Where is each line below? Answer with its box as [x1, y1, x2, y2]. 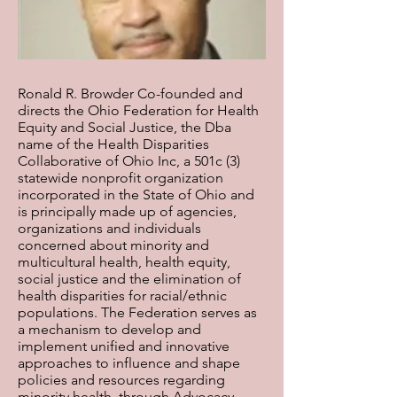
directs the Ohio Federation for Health [18, 102, 259, 119]
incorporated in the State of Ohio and [18, 186, 254, 203]
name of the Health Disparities [18, 136, 209, 152]
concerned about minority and [18, 237, 209, 253]
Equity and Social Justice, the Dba [18, 119, 231, 136]
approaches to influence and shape [18, 354, 240, 371]
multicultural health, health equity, [18, 253, 230, 270]
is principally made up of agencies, [18, 203, 237, 220]
